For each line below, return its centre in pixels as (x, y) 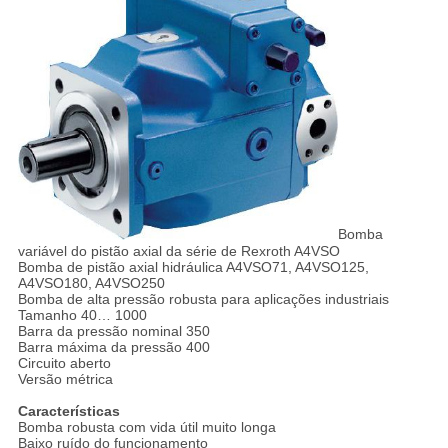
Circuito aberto (64, 362)
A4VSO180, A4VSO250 (91, 282)
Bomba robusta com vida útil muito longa (146, 426)
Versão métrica (65, 378)
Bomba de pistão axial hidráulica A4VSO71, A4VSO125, (193, 266)
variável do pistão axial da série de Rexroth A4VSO (178, 250)
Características (68, 410)
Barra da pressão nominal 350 (113, 330)
